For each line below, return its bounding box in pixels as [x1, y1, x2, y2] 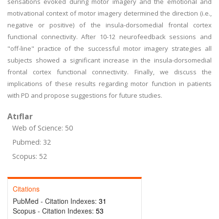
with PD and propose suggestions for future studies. [7, 91, 162, 100]
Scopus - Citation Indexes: [13, 206, 96, 216]
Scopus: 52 [12, 152, 47, 161]
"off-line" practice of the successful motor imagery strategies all [7, 44, 212, 53]
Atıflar [7, 111, 33, 122]
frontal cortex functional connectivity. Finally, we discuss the [7, 67, 212, 76]
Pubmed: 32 [12, 137, 51, 147]
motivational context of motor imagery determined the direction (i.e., [7, 9, 212, 18]
